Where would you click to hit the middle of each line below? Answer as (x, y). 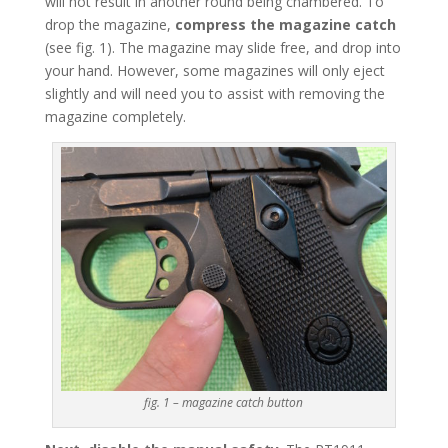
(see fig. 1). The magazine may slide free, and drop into (222, 47)
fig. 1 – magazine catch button (224, 402)
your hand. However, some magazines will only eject (214, 70)
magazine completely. (115, 116)
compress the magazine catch (285, 24)
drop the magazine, (109, 24)
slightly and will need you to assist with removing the (214, 93)
